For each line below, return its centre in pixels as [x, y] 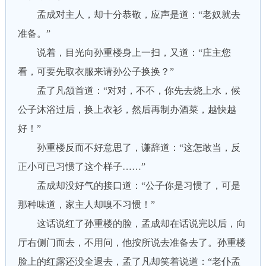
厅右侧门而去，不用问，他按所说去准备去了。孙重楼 [132, 243]
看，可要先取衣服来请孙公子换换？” [96, 72]
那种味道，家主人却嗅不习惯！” [86, 205]
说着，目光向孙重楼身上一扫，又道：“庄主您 [124, 53]
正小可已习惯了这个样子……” [81, 167]
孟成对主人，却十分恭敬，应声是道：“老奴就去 [129, 15]
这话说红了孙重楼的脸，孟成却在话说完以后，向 [132, 224]
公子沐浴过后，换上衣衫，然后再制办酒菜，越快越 [127, 110]
